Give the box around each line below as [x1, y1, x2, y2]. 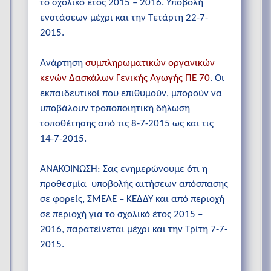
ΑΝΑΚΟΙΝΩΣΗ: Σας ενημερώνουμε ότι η [40, 164, 207, 175]
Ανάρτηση [40, 58, 85, 69]
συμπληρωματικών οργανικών [85, 58, 215, 69]
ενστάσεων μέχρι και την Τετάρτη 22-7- [40, 12, 208, 23]
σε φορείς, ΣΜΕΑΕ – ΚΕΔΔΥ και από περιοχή [40, 194, 224, 205]
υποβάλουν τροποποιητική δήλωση [40, 103, 190, 114]
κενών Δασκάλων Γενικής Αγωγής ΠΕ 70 [40, 73, 210, 84]
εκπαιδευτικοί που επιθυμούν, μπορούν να [40, 88, 222, 99]
